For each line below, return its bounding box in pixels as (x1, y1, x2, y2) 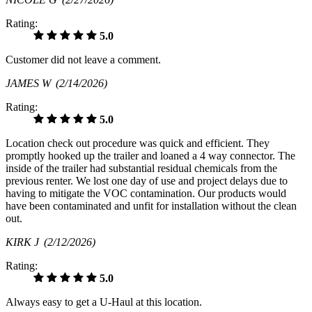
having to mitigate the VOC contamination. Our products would (6, 187, 286, 199)
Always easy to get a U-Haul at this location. (6, 295, 202, 308)
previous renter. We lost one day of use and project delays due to (6, 174, 288, 187)
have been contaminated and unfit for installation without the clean (6, 199, 297, 212)
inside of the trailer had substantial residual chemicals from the (6, 162, 277, 174)
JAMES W (6, 77, 56, 89)
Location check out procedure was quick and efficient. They (6, 136, 270, 149)
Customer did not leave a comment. (6, 53, 161, 65)
